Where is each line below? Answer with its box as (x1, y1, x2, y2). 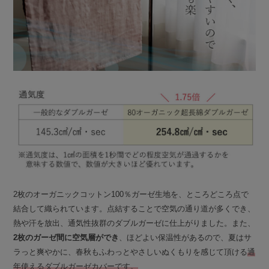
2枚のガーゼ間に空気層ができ (13, 233, 119, 243)
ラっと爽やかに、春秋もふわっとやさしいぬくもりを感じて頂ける (13, 247, 248, 257)
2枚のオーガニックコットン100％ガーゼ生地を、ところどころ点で (13, 190, 249, 199)
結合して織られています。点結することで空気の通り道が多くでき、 (13, 204, 256, 214)
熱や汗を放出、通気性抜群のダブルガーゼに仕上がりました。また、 (13, 219, 256, 228)
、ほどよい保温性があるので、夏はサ (119, 233, 252, 243)
